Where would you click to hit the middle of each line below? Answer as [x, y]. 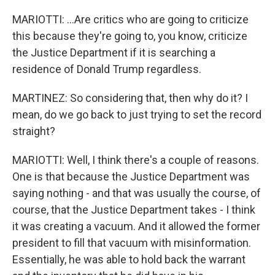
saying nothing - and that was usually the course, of [137, 193]
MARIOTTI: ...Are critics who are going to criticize [130, 19]
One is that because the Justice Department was [131, 176]
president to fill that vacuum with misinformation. [132, 243]
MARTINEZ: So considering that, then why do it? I [130, 98]
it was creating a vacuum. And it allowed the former [136, 226]
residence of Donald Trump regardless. [107, 69]
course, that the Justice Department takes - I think [134, 210]
